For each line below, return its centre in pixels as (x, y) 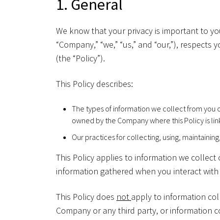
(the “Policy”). (81, 58)
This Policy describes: (95, 83)
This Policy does (86, 196)
